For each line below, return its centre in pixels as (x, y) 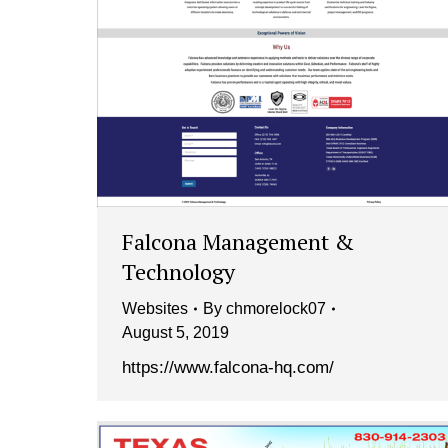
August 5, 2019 (175, 333)
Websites (155, 309)
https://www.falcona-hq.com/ (228, 368)
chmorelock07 (276, 309)
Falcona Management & (238, 242)
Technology (178, 272)
